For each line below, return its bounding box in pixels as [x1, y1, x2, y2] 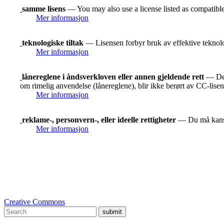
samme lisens [22, 4, 65, 13]
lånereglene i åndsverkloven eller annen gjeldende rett [22, 72, 204, 81]
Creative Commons [4, 197, 65, 206]
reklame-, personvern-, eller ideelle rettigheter [22, 115, 176, 124]
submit [102, 207, 122, 215]
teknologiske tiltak [22, 38, 83, 47]
